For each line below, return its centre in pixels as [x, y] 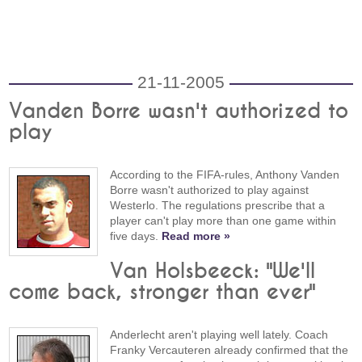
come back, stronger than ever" [162, 292]
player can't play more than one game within [223, 220]
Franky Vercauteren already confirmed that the [229, 349]
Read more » [196, 236]
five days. [136, 236]
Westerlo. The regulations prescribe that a [218, 205]
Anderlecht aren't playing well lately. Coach [219, 334]
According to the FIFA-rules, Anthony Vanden [225, 174]
